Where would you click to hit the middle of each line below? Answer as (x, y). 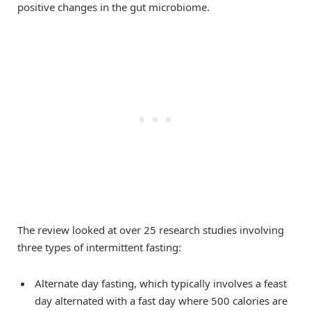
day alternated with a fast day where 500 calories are (161, 301)
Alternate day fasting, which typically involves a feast (161, 284)
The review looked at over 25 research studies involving (151, 230)
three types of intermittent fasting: (99, 247)
